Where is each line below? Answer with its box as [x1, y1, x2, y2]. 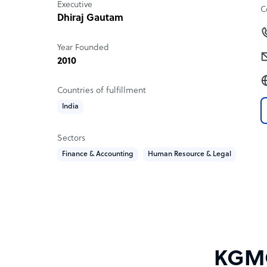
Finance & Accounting [62, 150, 133, 159]
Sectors [57, 134, 85, 144]
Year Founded [57, 44, 109, 53]
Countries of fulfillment [57, 86, 146, 96]
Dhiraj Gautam [57, 13, 123, 24]
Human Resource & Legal [148, 150, 231, 159]
